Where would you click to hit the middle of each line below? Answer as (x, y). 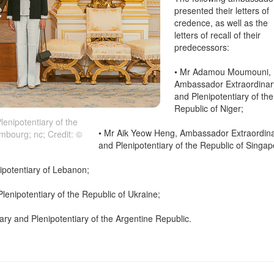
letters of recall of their (218, 35)
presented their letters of (222, 11)
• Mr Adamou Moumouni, (223, 72)
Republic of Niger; (209, 109)
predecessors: (202, 47)
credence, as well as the (221, 23)
